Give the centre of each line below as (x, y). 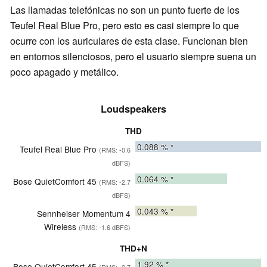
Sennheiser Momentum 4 (84, 214)
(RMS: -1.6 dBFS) (105, 228)
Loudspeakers (133, 109)
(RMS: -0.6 (115, 150)
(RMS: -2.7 (115, 182)
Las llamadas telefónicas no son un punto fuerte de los (125, 10)
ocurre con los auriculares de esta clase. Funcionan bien (129, 41)
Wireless (61, 227)
